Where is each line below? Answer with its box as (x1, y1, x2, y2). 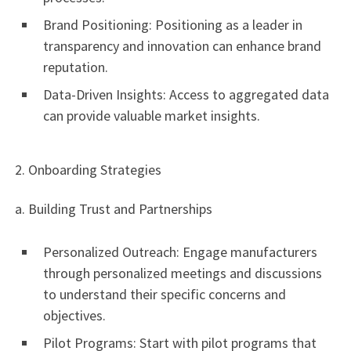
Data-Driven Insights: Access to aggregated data (43, 85, 329, 103)
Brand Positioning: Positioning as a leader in (43, 15, 302, 34)
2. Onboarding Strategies (12, 161, 161, 179)
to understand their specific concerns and (43, 284, 286, 303)
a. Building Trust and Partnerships (12, 199, 212, 218)
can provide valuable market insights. (43, 106, 260, 125)
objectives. (43, 306, 106, 324)
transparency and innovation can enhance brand (43, 36, 321, 55)
